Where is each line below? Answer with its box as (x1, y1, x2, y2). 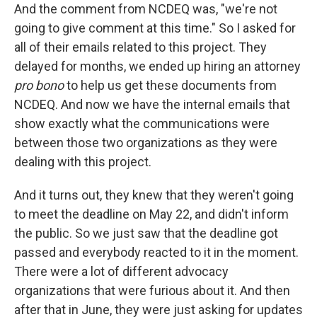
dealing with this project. (14, 154, 151, 170)
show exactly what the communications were (14, 116, 270, 132)
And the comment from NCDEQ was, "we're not (14, 1, 277, 17)
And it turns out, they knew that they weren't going (14, 188, 294, 203)
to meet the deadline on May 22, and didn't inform (14, 207, 289, 222)
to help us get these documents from (64, 78, 277, 93)
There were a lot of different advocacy (14, 264, 229, 279)
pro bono (14, 78, 64, 93)
